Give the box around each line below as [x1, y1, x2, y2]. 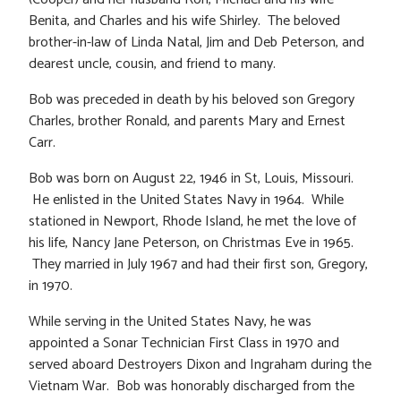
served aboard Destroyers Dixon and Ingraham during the [29, 352, 371, 377]
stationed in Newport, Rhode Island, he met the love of [29, 209, 356, 234]
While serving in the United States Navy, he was [29, 309, 311, 334]
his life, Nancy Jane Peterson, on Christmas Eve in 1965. [29, 230, 354, 255]
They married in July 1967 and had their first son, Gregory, [29, 252, 368, 277]
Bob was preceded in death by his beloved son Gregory [29, 87, 354, 112]
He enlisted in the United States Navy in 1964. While [29, 187, 344, 212]
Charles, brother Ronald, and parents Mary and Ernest [29, 108, 346, 133]
